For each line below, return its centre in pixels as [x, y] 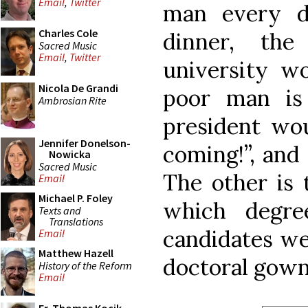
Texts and [60, 210]
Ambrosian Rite [73, 100]
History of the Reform [85, 265]
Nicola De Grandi [78, 88]
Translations [76, 221]
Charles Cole [68, 33]
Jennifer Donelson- [85, 143]
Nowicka [70, 154]
